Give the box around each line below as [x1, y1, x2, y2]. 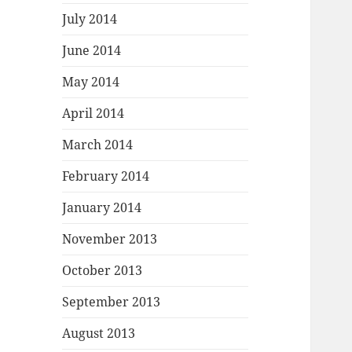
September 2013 [62, 293, 161, 311]
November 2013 [62, 230, 158, 248]
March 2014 [62, 136, 134, 154]
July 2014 [62, 10, 118, 28]
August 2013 [62, 324, 136, 343]
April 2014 [62, 104, 125, 123]
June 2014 [62, 42, 122, 60]
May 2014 [62, 73, 120, 91]
